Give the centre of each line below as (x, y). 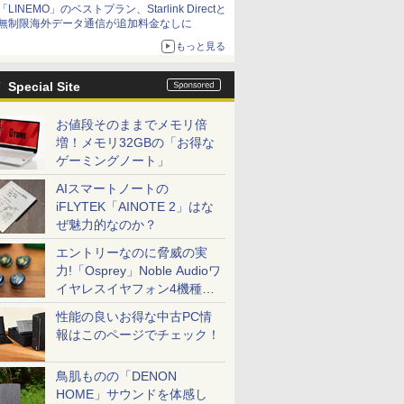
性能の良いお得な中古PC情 (134, 317)
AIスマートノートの (112, 188)
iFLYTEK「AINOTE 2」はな (135, 207)
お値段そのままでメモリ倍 (132, 124)
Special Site (44, 87)
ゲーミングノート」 (113, 161)
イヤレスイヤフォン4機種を (135, 289)
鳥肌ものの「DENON (116, 376)
